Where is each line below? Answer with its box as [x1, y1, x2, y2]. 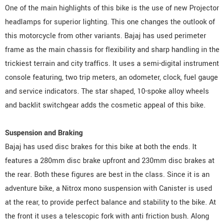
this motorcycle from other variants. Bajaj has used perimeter [5, 30, 206, 41]
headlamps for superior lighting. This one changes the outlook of [5, 16, 215, 27]
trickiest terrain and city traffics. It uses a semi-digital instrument [5, 58, 219, 69]
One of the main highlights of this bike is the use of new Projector [5, 2, 219, 13]
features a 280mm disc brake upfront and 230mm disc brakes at [5, 155, 215, 166]
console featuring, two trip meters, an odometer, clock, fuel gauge [5, 72, 218, 83]
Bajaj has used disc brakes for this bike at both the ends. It [5, 141, 197, 152]
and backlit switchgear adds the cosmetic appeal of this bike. [5, 100, 206, 111]
